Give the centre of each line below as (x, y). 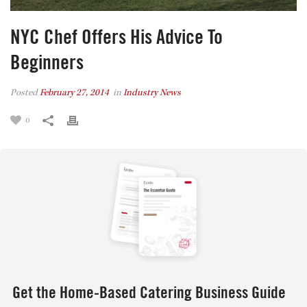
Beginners (47, 63)
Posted (25, 93)
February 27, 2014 (74, 93)
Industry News (152, 93)
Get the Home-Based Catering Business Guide (149, 294)
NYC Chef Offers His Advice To (116, 37)
